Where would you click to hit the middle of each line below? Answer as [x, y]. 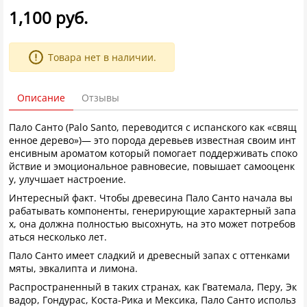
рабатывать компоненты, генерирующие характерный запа [152, 211]
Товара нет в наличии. [102, 57]
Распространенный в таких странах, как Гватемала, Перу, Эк [153, 287]
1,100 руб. [48, 17]
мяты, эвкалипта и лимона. [73, 268]
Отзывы [100, 98]
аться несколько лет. [58, 237]
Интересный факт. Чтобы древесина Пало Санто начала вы [151, 198]
